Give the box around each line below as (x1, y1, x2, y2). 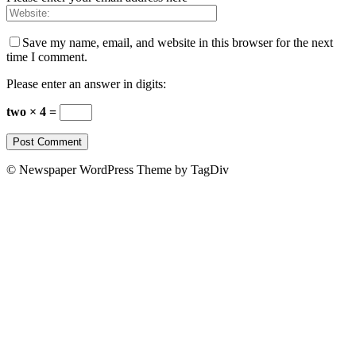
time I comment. (6, 49, 87, 64)
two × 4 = (6, 104, 60, 118)
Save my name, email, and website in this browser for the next (22, 35, 333, 49)
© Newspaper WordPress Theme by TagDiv (6, 162, 229, 176)
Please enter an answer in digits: (6, 76, 166, 91)
